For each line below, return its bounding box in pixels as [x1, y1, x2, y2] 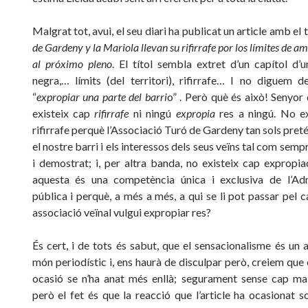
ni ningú [129, 106, 176, 120]
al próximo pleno [32, 56, 112, 70]
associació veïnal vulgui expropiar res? [32, 205, 211, 219]
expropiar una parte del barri [36, 89, 167, 103]
